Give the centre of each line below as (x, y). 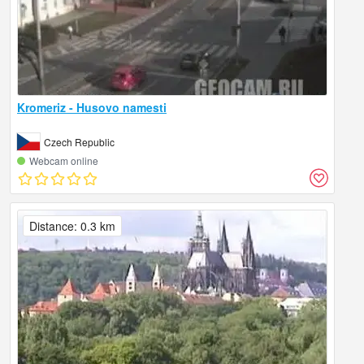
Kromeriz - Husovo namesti (92, 108)
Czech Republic (79, 142)
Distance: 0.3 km (72, 226)
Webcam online (64, 161)
